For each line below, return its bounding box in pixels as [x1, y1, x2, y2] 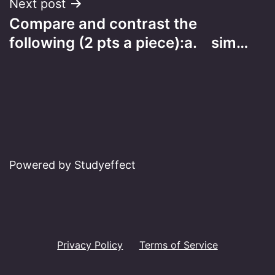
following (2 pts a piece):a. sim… [9, 33, 248, 52]
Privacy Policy [57, 238, 123, 251]
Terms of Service [139, 238, 218, 251]
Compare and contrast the [9, 14, 197, 33]
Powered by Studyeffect [9, 158, 136, 172]
